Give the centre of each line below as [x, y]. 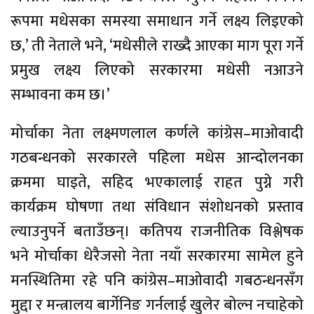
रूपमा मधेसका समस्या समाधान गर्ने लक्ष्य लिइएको [157, 21]
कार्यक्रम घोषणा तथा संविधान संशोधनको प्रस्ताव [157, 207]
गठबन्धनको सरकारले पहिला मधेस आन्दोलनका [157, 158]
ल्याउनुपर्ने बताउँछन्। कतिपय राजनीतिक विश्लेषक [157, 231]
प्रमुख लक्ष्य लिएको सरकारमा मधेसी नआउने [157, 70]
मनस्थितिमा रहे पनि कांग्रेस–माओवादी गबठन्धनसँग [157, 280]
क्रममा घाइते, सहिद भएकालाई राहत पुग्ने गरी [157, 182]
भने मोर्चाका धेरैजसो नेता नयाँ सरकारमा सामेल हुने [157, 256]
